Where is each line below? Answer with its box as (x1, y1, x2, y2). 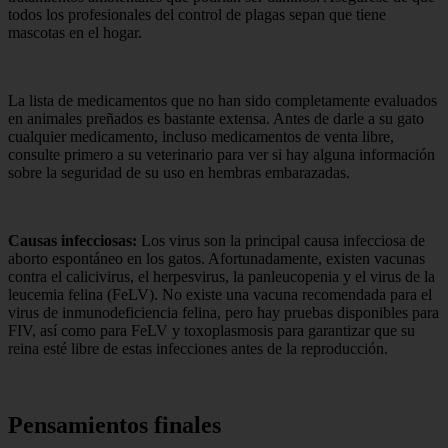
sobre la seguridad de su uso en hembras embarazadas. (8, 164, 350, 182)
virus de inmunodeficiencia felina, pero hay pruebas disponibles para (8, 304, 439, 322)
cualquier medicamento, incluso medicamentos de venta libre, (8, 128, 394, 146)
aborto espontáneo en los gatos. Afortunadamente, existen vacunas (8, 250, 425, 268)
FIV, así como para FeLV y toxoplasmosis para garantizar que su (8, 322, 415, 340)
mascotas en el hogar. (8, 24, 142, 42)
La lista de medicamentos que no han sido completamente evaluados (8, 92, 437, 110)
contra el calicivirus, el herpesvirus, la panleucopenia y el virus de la (8, 268, 435, 286)
